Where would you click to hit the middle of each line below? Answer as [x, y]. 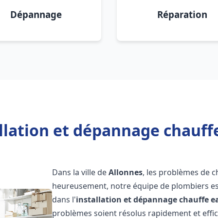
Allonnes [126, 172]
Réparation [182, 14]
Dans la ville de [81, 172]
